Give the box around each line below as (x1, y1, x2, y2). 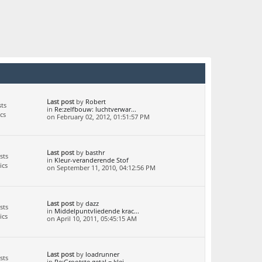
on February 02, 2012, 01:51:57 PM (47, 113, 150, 121)
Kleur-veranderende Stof (54, 156, 129, 164)
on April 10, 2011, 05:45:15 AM (47, 215, 137, 223)
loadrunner (85, 250, 119, 258)
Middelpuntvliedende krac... (54, 207, 139, 215)
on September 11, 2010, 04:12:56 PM (47, 164, 156, 172)
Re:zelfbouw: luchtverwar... (54, 105, 136, 113)
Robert (85, 98, 106, 106)
